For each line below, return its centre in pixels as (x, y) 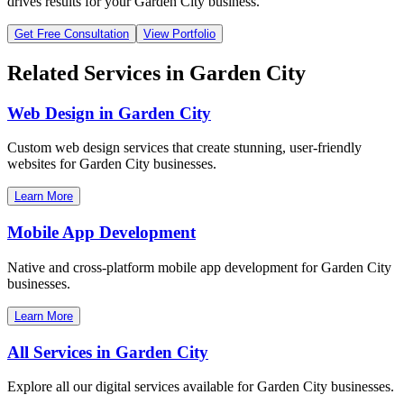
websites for (43, 164)
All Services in (61, 352)
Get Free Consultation (72, 33)
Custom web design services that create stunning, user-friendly (184, 148)
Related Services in (98, 73)
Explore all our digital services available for (132, 387)
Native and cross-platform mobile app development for (164, 267)
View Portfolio (179, 33)
